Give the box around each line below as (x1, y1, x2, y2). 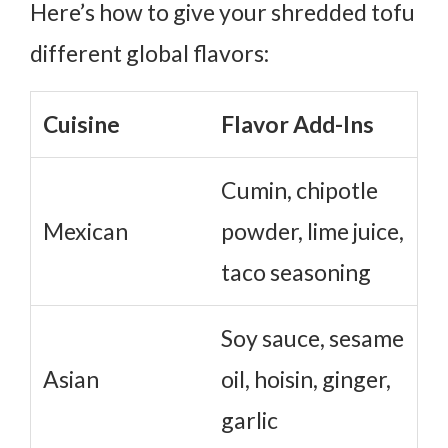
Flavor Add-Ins (221, 109, 374, 138)
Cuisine (43, 109, 120, 138)
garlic (221, 405, 278, 434)
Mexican (43, 216, 128, 245)
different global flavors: (30, 38, 269, 67)
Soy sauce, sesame (221, 323, 404, 352)
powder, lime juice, (221, 216, 404, 245)
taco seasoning (221, 257, 371, 286)
